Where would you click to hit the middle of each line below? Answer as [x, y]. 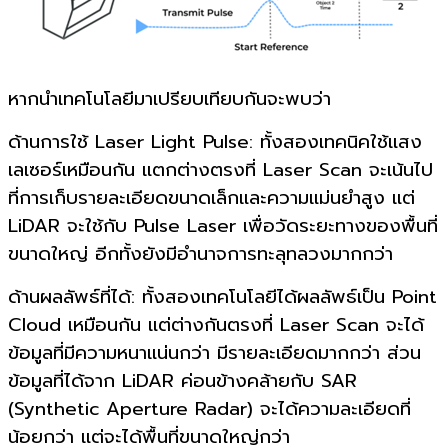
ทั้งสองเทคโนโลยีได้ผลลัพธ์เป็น [263, 296]
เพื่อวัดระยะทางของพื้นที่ [340, 225]
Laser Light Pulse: [174, 141]
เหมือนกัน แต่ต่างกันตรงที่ [170, 324]
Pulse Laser [185, 225]
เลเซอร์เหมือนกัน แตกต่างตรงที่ [132, 169]
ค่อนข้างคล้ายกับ [247, 380]
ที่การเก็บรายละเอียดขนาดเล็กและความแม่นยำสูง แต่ [211, 197]
